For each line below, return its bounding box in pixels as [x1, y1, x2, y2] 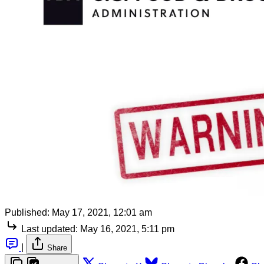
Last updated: [21, 223, 78, 234]
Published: [5, 207, 49, 217]
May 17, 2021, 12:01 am [52, 207, 152, 217]
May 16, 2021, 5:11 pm [80, 223, 174, 234]
